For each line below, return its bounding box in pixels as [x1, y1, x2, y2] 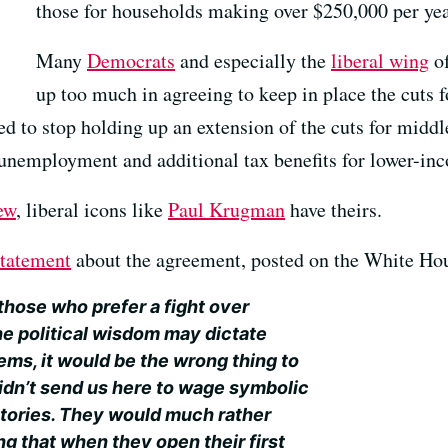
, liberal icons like [16, 196, 168, 223]
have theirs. [285, 196, 382, 223]
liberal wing [331, 47, 429, 74]
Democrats [87, 47, 175, 74]
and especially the [175, 47, 331, 74]
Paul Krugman [168, 196, 285, 223]
